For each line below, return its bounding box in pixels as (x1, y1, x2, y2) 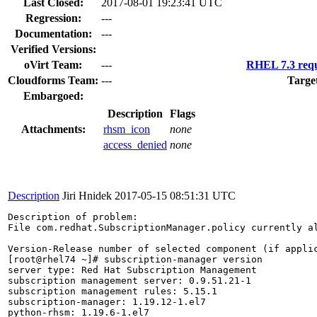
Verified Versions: (10, 42, 96, 55)
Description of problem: (8, 211, 138, 222)
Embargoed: (23, 89, 83, 102)
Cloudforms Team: (8, 74, 98, 86)
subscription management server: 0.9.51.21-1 (8, 275, 251, 286)
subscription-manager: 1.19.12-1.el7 (8, 296, 206, 307)
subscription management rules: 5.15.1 (8, 285, 217, 296)
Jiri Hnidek (62, 189, 112, 202)
